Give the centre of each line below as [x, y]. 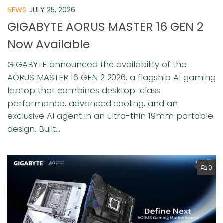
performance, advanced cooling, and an [93, 103]
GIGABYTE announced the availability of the [97, 64]
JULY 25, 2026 [52, 10]
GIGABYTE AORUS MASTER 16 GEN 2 [105, 27]
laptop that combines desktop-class [84, 90]
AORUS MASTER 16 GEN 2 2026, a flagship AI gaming [111, 77]
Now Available [49, 44]
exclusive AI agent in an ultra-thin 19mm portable [110, 116]
